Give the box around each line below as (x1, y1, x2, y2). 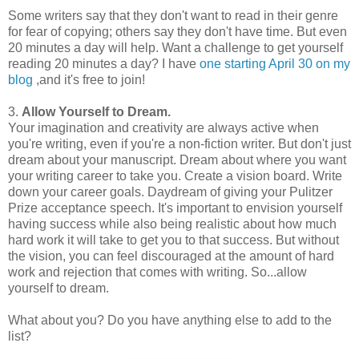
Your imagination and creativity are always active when (8, 121, 319, 135)
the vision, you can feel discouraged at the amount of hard (8, 249, 334, 264)
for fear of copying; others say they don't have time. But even (8, 25, 347, 39)
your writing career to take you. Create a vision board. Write (8, 169, 342, 184)
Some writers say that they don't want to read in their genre (8, 9, 338, 23)
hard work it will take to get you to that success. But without (8, 233, 339, 248)
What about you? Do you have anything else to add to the (8, 313, 332, 328)
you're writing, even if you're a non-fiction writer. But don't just (8, 137, 351, 151)
